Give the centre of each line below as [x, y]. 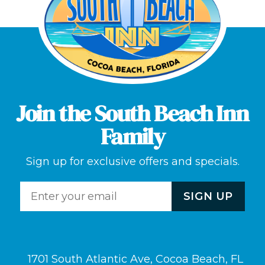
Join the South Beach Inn [132, 114]
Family [132, 137]
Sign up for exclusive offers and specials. [132, 162]
